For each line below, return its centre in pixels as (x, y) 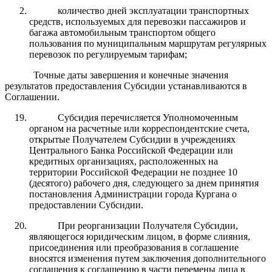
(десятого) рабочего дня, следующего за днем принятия (144, 183)
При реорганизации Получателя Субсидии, (148, 225)
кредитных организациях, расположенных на (124, 161)
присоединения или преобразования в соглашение (134, 247)
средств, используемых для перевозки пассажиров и (138, 21)
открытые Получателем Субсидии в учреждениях (132, 139)
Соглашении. (32, 97)
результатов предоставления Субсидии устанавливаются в (126, 86)
